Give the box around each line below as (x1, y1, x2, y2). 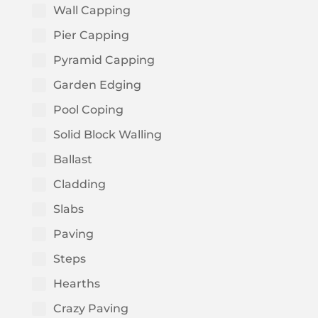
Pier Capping (53, 28, 129, 43)
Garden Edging (53, 78, 141, 92)
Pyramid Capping (53, 53, 155, 67)
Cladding (53, 177, 106, 192)
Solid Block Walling (53, 128, 162, 142)
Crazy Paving (53, 302, 128, 316)
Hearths (53, 277, 100, 291)
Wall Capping (53, 4, 131, 18)
